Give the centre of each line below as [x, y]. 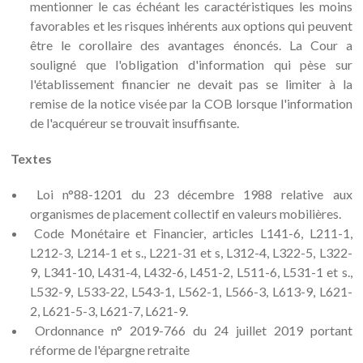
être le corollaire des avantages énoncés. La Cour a [191, 45]
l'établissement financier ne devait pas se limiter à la [191, 84]
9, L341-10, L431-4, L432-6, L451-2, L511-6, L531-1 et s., [191, 272]
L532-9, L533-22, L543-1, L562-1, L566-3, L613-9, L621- [191, 291]
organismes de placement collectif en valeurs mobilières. [186, 214]
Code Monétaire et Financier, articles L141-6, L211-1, [193, 233]
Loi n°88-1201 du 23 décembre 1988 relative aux [194, 194]
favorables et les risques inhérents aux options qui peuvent [191, 26]
